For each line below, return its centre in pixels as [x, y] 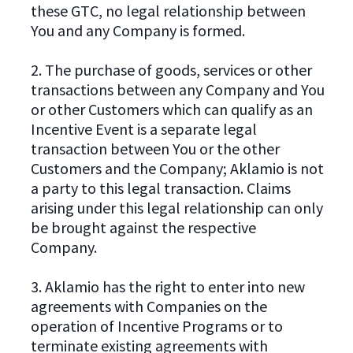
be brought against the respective [143, 227]
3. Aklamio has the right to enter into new [167, 286]
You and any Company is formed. [137, 30]
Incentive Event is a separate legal [143, 128]
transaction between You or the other [155, 148]
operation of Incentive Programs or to [156, 325]
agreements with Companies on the [149, 306]
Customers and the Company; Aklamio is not [177, 168]
